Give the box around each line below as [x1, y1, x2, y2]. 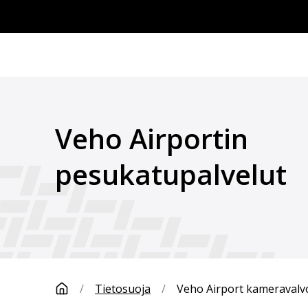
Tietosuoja [95, 281, 151, 296]
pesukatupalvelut [55, 155, 287, 193]
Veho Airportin [55, 120, 248, 157]
